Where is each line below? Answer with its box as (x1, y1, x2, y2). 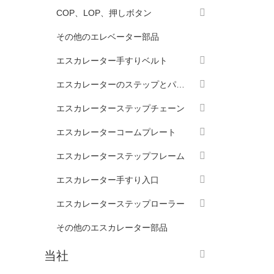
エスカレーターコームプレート (56, 127, 176, 137)
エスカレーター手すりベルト (56, 56, 168, 65)
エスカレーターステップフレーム (56, 151, 185, 161)
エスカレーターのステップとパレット (176, 80, 185, 89)
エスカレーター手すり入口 (56, 175, 159, 185)
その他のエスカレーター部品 (56, 223, 168, 232)
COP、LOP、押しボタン (56, 8, 152, 18)
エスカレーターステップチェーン (56, 103, 185, 113)
